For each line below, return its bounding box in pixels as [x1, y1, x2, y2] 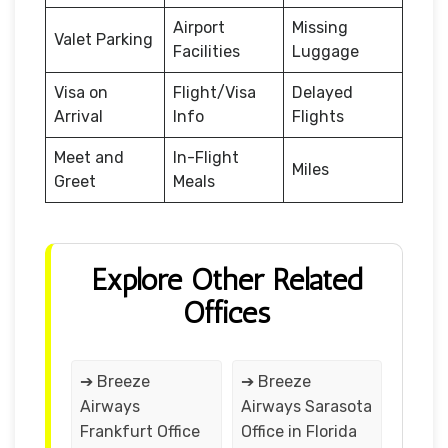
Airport [173, 17, 225, 37]
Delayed [292, 82, 353, 102]
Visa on [54, 82, 108, 102]
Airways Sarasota [240, 396, 372, 416]
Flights [292, 106, 344, 126]
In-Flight [173, 147, 239, 167]
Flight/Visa [173, 82, 256, 102]
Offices [183, 294, 270, 331]
